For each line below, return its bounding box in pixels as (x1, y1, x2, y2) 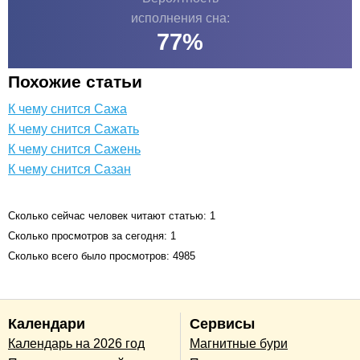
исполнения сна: (130, 10, 230, 25)
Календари (8, 315, 85, 332)
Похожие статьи (8, 72, 142, 91)
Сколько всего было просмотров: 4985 (8, 249, 195, 262)
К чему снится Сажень (8, 141, 141, 156)
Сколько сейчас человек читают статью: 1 (8, 209, 215, 222)
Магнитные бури (190, 337, 288, 351)
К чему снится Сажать (8, 121, 139, 136)
